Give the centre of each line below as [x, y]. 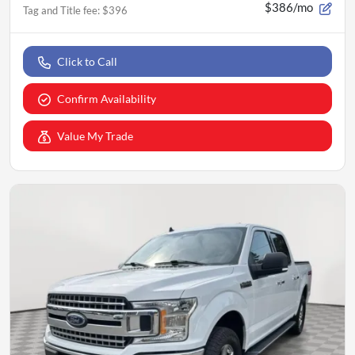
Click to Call [87, 61]
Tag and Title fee [60, 10]
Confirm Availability [107, 98]
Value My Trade [95, 136]
